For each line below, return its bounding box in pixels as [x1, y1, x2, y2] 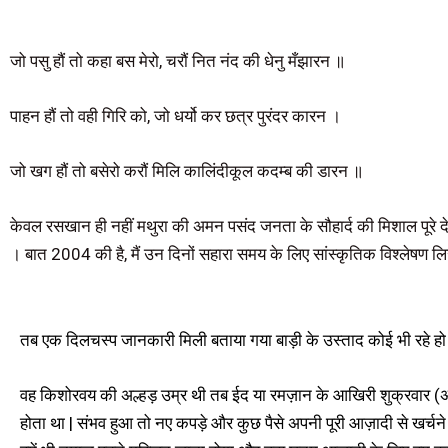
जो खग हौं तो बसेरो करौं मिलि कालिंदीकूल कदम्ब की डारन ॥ [10, 161, 363, 182]
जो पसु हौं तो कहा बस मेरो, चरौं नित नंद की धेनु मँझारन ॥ [10, 50, 345, 71]
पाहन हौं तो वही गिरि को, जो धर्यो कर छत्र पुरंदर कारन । [10, 105, 341, 126]
